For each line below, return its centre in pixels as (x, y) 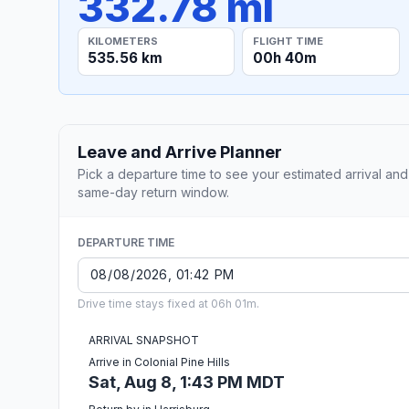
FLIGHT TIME (288, 41)
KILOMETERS (123, 41)
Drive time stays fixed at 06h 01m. (168, 303)
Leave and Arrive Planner (180, 152)
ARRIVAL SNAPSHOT (144, 340)
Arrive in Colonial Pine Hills (159, 362)
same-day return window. (153, 192)
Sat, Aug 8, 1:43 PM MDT (187, 382)
